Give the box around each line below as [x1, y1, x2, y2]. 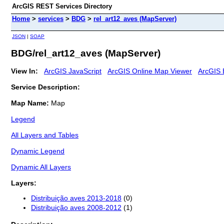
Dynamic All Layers [11, 162, 71, 171]
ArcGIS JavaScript [44, 66, 101, 75]
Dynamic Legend [11, 146, 64, 155]
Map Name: [11, 98, 51, 107]
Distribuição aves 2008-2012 [31, 203, 121, 212]
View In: [11, 66, 38, 75]
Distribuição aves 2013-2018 [31, 194, 121, 202]
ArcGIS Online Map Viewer [107, 66, 192, 75]
